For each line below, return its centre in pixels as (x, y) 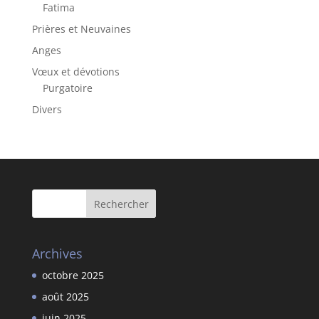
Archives (57, 254)
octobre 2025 (73, 276)
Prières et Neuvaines (81, 29)
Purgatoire (67, 88)
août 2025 (65, 297)
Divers (47, 109)
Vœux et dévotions (75, 72)
